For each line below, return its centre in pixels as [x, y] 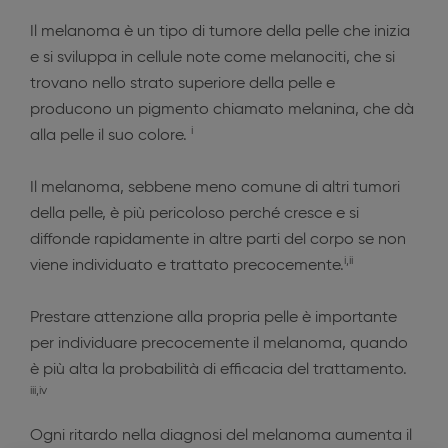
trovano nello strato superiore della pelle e [182, 84]
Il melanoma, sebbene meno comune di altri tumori [215, 188]
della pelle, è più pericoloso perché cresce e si [194, 214]
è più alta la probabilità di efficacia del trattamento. [218, 370]
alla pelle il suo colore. [110, 136]
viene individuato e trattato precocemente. [187, 266]
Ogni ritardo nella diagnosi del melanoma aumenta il [221, 436]
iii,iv [38, 391]
